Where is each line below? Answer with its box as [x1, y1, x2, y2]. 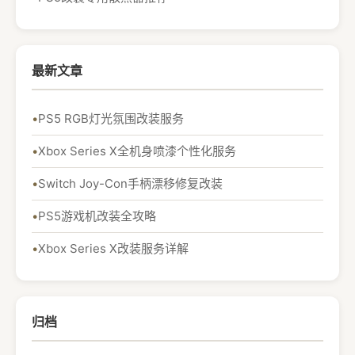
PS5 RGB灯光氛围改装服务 [38, 111, 184, 126]
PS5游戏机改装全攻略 [38, 208, 156, 223]
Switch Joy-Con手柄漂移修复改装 [38, 176, 223, 191]
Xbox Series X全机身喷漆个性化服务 [38, 143, 236, 158]
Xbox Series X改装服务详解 [38, 241, 189, 256]
